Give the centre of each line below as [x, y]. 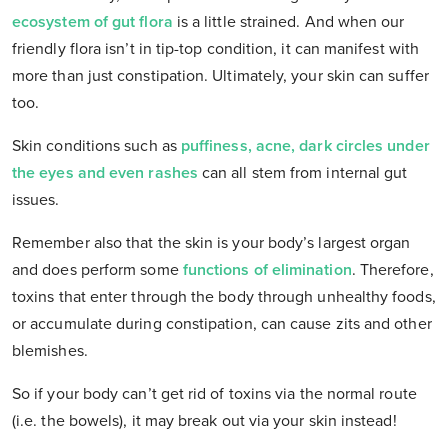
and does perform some [97, 270]
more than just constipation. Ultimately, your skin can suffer [220, 76]
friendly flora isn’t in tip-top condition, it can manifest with [216, 49]
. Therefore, [392, 270]
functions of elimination [267, 270]
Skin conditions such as [96, 146]
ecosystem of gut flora [92, 22]
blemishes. [50, 351]
